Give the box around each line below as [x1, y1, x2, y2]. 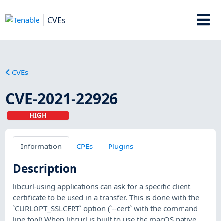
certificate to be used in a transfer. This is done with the [13, 192, 200, 202]
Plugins [108, 141, 133, 151]
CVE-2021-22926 [5, 88, 118, 109]
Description [13, 160, 77, 176]
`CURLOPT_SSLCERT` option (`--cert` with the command [13, 203, 198, 213]
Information [20, 141, 62, 151]
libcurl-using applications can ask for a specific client [13, 181, 191, 191]
